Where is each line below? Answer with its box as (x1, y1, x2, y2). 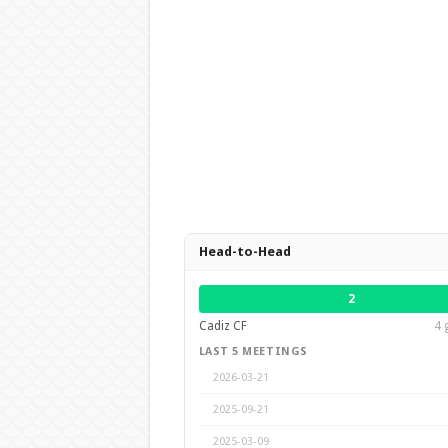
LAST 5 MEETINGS (198, 345, 308, 358)
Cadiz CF (198, 319, 247, 333)
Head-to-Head (198, 244, 291, 259)
